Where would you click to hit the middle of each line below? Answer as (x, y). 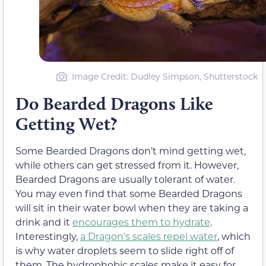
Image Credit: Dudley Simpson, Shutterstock (165, 77)
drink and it (44, 222)
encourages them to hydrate (141, 222)
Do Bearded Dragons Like (114, 104)
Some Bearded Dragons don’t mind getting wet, (131, 151)
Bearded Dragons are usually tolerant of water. (125, 179)
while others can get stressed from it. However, (127, 165)
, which (234, 236)
